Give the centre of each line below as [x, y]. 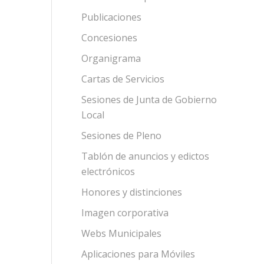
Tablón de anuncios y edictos [145, 156]
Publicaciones [111, 17]
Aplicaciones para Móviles [138, 254]
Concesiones [109, 38]
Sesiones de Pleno [121, 136]
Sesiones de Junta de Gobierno [149, 100]
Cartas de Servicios [123, 79]
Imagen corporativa [125, 213]
